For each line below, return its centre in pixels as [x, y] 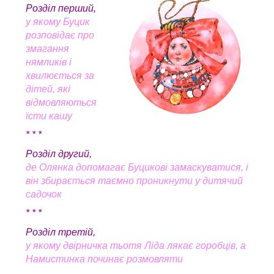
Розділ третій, [61, 232]
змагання [47, 48]
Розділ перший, [61, 8]
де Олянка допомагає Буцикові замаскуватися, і [137, 167]
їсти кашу [49, 116]
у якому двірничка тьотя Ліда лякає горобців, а [136, 245]
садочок [44, 194]
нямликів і [49, 62]
